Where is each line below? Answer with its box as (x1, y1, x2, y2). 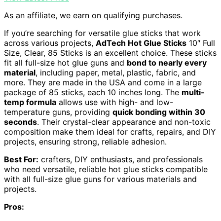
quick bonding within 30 (112, 107, 205, 117)
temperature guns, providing (4, 107, 112, 117)
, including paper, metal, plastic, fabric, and (36, 67, 196, 77)
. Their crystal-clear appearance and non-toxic (37, 116, 211, 127)
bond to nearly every (127, 57, 207, 68)
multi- (182, 87, 205, 97)
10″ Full (186, 37, 215, 48)
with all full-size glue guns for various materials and (4, 174, 197, 184)
